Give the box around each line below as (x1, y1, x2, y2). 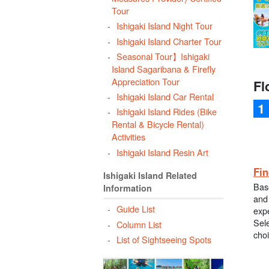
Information (103, 182, 152, 195)
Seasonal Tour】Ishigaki (116, 49, 210, 62)
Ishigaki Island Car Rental (116, 90, 214, 103)
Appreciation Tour (112, 74, 180, 88)
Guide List (116, 202, 155, 216)
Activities (112, 130, 146, 144)
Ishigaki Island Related (103, 169, 197, 182)
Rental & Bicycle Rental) (112, 118, 205, 131)
